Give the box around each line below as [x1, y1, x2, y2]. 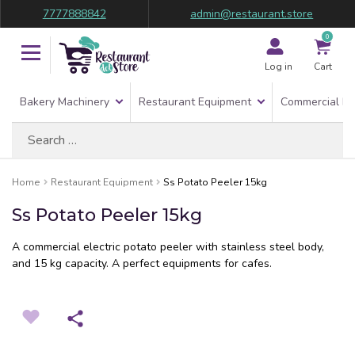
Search [11, 122, 47, 137]
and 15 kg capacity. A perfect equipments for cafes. [12, 256, 272, 271]
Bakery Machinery [20, 94, 109, 109]
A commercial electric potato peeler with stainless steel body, [12, 239, 324, 254]
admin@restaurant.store [190, 6, 314, 21]
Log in [264, 60, 292, 73]
